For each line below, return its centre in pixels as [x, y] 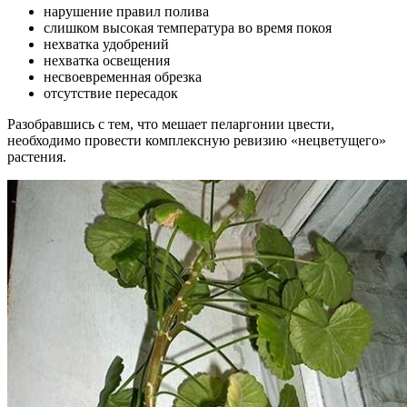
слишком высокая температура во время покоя [188, 28]
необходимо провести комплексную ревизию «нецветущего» [197, 141]
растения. [37, 157]
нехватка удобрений [106, 45]
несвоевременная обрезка [123, 77]
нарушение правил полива [126, 12]
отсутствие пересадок [111, 94]
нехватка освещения [107, 61]
